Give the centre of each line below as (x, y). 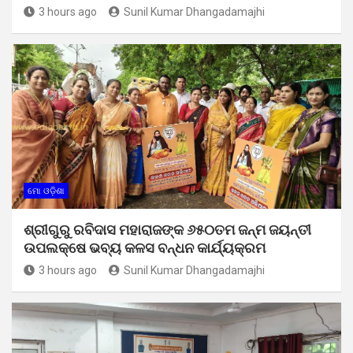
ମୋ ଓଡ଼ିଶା (46, 191)
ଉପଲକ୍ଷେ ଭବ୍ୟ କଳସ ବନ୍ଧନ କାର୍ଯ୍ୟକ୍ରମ (145, 247)
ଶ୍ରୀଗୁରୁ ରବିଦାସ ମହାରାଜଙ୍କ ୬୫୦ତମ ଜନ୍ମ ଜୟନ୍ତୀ (167, 229)
